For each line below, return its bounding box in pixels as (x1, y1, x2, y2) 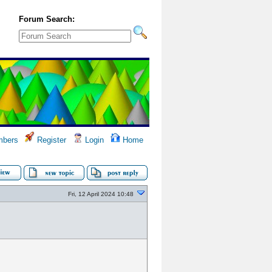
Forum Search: (19, 15, 75, 24)
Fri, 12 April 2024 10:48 (68, 191, 134, 197)
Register (35, 135, 66, 144)
